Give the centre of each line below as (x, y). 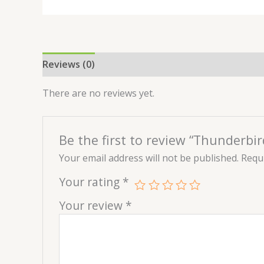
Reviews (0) (69, 65)
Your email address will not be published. (148, 158)
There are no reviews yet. (98, 93)
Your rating (90, 181)
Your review (92, 205)
